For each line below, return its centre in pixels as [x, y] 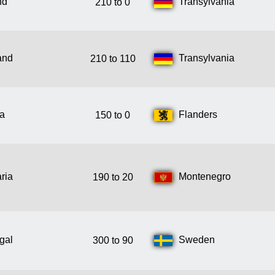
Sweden [197, 240]
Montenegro [205, 177]
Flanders [198, 115]
